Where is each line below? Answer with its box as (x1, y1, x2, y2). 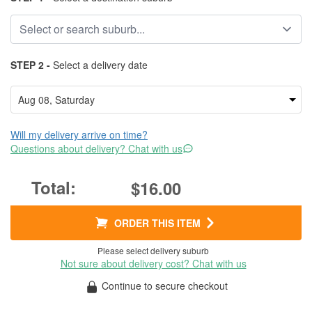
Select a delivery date (50, 58, 148, 72)
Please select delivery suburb (97, 244, 209, 256)
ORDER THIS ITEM (114, 216, 201, 230)
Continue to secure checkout (98, 279, 228, 292)
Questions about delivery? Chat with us (10, 141, 182, 155)
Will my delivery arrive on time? (10, 127, 148, 141)
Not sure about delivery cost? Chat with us (60, 256, 247, 270)
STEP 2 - (10, 58, 50, 72)
